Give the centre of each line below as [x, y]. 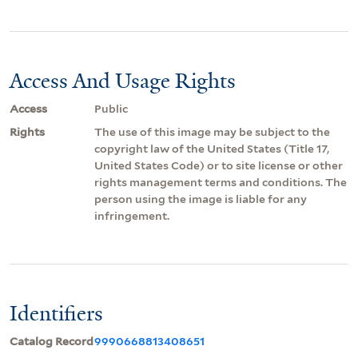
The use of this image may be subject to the [212, 131]
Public [111, 108]
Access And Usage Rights [123, 80]
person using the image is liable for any [201, 199]
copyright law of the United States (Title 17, [212, 148]
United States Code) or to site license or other [219, 165]
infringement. [132, 215]
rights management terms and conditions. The [221, 182]
